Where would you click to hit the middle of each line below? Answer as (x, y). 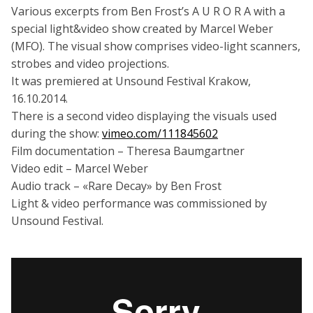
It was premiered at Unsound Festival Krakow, (131, 81)
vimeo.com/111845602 (160, 133)
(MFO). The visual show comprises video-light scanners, (156, 46)
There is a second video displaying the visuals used (144, 116)
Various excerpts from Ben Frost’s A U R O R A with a (148, 11)
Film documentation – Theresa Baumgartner (128, 151)
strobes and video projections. (90, 63)
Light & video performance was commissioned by (139, 203)
